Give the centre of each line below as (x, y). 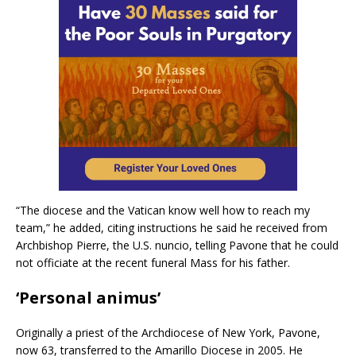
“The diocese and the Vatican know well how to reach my (163, 210)
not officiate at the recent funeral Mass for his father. (153, 262)
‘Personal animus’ (88, 297)
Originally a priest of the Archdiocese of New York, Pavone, (168, 332)
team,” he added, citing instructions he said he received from (172, 227)
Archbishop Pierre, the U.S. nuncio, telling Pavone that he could (177, 245)
